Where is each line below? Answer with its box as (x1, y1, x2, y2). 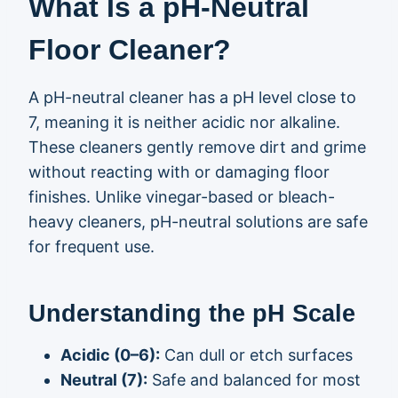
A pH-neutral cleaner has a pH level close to (28, 88, 356, 107)
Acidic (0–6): (60, 346, 160, 364)
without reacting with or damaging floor (28, 163, 330, 181)
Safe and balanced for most (147, 370, 361, 389)
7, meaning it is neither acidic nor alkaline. (28, 113, 340, 131)
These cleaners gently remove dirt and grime (28, 138, 366, 156)
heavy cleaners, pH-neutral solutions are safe (28, 212, 368, 231)
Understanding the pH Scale (28, 299, 355, 327)
